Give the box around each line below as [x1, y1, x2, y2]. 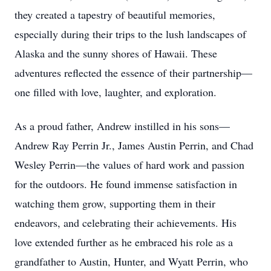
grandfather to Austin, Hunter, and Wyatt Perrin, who [15, 254, 248, 269]
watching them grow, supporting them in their [15, 196, 215, 211]
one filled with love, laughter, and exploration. [15, 85, 217, 99]
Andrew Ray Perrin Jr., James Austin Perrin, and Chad [15, 138, 253, 152]
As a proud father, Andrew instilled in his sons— [15, 119, 230, 133]
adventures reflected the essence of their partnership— [15, 65, 252, 80]
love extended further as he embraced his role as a [15, 235, 233, 249]
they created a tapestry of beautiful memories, [15, 7, 215, 22]
